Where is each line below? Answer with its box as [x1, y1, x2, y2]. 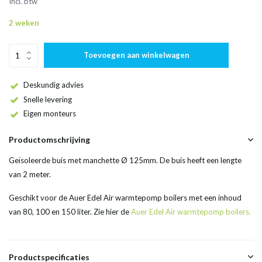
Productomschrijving [9, 135, 90, 145]
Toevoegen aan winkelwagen [83, 50, 189, 60]
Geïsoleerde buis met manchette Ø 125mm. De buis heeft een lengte [9, 156, 242, 166]
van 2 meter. [9, 170, 53, 180]
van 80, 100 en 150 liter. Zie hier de [9, 207, 131, 217]
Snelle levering [23, 94, 72, 104]
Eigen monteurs [23, 109, 76, 119]
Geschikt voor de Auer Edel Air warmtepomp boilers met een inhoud [9, 193, 242, 203]
